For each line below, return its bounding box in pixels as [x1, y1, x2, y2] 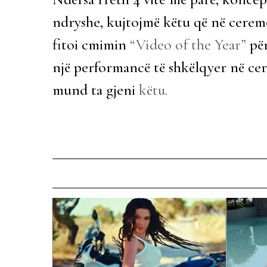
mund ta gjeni [52, 80, 139, 99]
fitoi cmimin [52, 35, 130, 54]
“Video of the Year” [130, 35, 246, 54]
